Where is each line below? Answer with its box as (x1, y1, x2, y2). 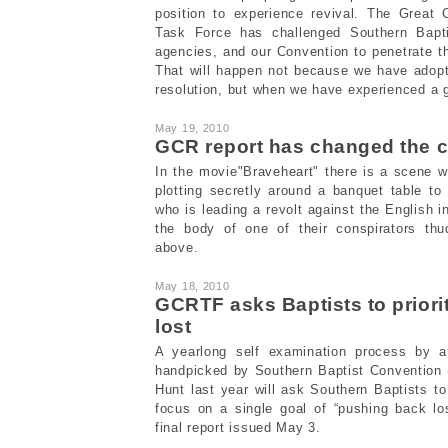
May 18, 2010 (155, 279, 230, 292)
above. (155, 239, 199, 255)
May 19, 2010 (155, 121, 230, 134)
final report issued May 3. (155, 419, 321, 435)
